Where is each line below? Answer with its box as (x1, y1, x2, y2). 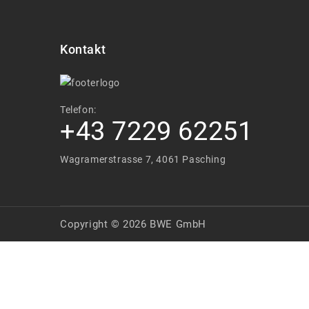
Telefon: (60, 103, 97, 115)
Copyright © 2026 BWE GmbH (60, 217, 206, 230)
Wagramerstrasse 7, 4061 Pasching (60, 153, 226, 165)
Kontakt (60, 41, 106, 57)
